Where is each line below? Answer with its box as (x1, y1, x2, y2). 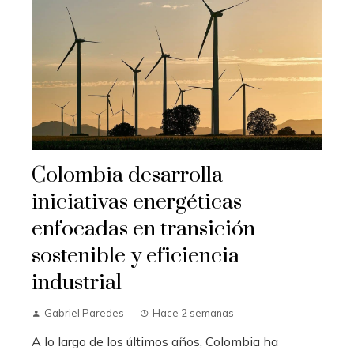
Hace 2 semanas (153, 306, 234, 319)
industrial (32, 269, 122, 296)
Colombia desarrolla (32, 161, 223, 189)
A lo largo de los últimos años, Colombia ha (32, 333, 278, 349)
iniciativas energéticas (32, 188, 242, 216)
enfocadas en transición (32, 215, 255, 243)
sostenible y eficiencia (32, 242, 239, 269)
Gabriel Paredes (44, 306, 124, 319)
